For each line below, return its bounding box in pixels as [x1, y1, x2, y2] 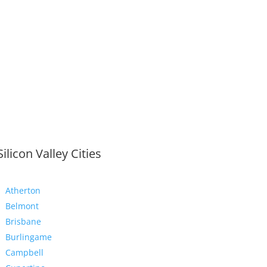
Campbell [5, 247, 44, 259]
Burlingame [5, 231, 52, 243]
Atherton [5, 185, 41, 197]
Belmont [5, 200, 39, 212]
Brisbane [5, 216, 41, 228]
